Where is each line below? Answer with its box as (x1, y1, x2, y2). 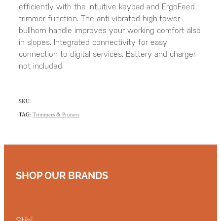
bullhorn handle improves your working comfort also (19, 26, 201, 36)
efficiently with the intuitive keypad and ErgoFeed (19, 2, 195, 12)
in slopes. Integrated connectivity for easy (19, 37, 167, 47)
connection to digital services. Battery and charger (19, 49, 196, 59)
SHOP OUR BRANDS (16, 167, 108, 182)
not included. (19, 61, 64, 71)
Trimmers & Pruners (33, 111, 79, 118)
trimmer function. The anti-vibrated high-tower (19, 14, 180, 24)
